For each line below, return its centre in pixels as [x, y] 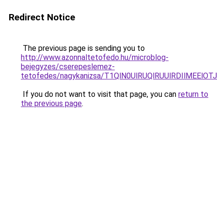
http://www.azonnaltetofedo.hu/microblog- [95, 57]
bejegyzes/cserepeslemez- [68, 67]
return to [193, 94]
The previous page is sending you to [83, 48]
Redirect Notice [42, 17]
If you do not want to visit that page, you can [100, 94]
